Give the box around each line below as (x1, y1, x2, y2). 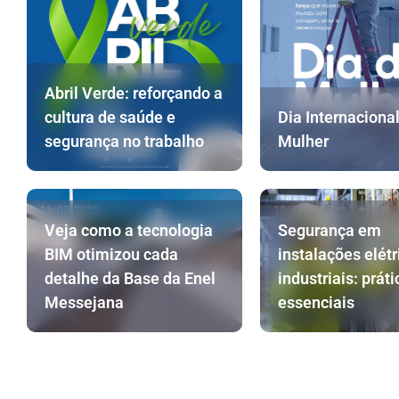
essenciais (277, 293, 354, 313)
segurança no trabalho (45, 132, 204, 151)
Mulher (277, 132, 329, 151)
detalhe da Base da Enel (45, 269, 216, 289)
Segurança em (277, 221, 381, 240)
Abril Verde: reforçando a (45, 84, 223, 103)
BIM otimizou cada (45, 245, 178, 265)
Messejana (45, 293, 124, 313)
